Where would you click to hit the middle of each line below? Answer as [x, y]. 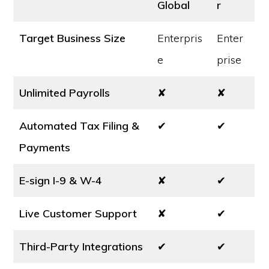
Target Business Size [73, 38]
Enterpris [180, 38]
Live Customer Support [78, 213]
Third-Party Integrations [81, 246]
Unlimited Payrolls [65, 93]
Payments [45, 147]
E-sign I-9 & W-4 [61, 180]
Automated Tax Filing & [80, 126]
